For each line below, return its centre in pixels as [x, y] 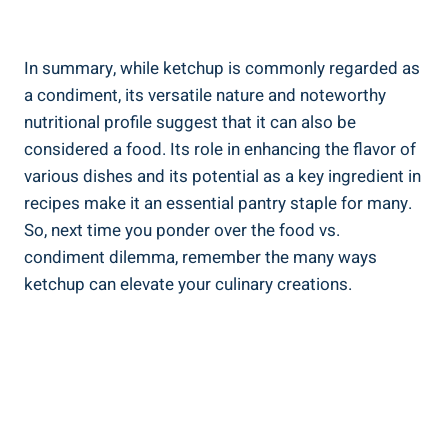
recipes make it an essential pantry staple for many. [218, 204]
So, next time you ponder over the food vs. [182, 231]
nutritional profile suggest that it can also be [190, 123]
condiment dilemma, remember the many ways [200, 258]
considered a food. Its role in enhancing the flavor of [220, 150]
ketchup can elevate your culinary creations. [188, 285]
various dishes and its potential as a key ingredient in [222, 177]
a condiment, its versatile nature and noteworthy [205, 96]
